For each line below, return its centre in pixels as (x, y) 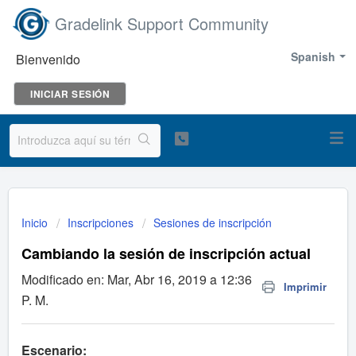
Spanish (313, 56)
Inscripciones (101, 222)
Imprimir (305, 286)
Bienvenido (48, 59)
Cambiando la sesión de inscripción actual (166, 253)
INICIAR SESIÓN (70, 94)
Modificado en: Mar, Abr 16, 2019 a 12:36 (137, 279)
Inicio (36, 222)
